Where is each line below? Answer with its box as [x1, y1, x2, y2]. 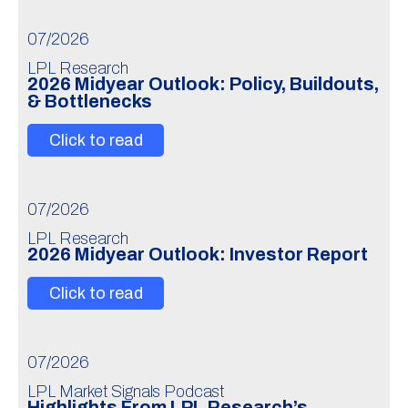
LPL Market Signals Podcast [27, 382, 224, 401]
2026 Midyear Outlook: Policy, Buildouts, [27, 75, 379, 94]
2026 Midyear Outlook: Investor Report [27, 245, 368, 264]
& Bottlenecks [27, 92, 152, 111]
